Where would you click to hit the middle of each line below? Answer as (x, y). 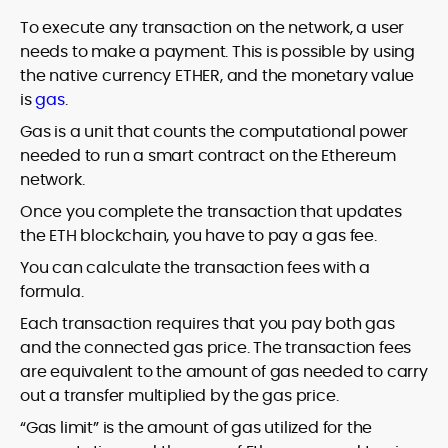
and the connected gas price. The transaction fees (216, 348)
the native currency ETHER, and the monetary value (217, 76)
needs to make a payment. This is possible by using (217, 52)
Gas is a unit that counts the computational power (214, 132)
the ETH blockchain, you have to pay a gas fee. (198, 236)
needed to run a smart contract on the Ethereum (208, 156)
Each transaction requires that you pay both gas (207, 324)
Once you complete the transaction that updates (211, 212)
